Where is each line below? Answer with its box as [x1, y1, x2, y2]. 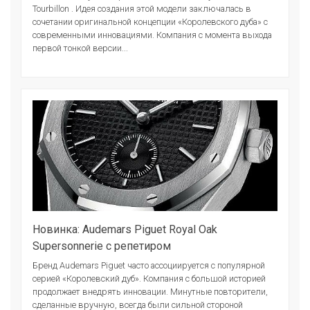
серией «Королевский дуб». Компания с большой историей [33, 273, 266, 284]
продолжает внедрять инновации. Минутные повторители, [33, 286, 268, 297]
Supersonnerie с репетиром [33, 239, 171, 253]
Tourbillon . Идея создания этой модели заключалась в [33, 3, 251, 14]
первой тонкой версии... [33, 42, 128, 53]
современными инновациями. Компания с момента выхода [33, 29, 272, 40]
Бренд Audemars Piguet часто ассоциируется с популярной [33, 259, 265, 271]
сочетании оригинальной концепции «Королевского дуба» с [33, 16, 268, 27]
